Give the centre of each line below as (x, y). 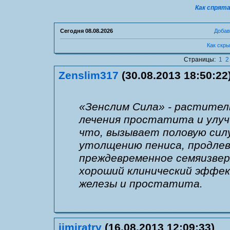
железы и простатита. (141, 184)
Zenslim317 (89, 75)
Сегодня (73, 31)
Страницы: (201, 59)
